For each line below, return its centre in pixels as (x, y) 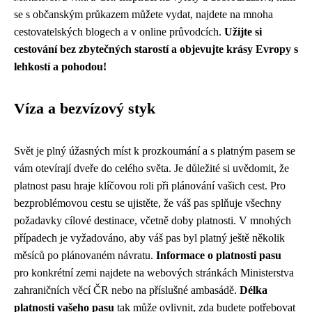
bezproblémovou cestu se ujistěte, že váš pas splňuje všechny (148, 203)
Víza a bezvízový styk (85, 108)
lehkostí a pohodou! (60, 66)
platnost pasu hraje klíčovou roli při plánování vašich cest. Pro (150, 185)
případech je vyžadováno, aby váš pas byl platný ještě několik (149, 237)
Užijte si (243, 31)
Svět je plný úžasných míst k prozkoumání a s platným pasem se (155, 150)
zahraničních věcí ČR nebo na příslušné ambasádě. (127, 290)
